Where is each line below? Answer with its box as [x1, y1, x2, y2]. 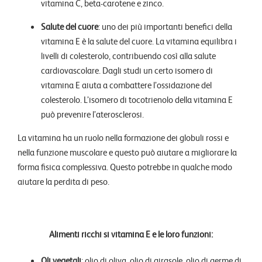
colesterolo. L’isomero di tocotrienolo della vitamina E [41, 94, 233, 106]
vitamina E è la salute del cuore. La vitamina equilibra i [41, 35, 237, 47]
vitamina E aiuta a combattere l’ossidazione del [41, 79, 212, 91]
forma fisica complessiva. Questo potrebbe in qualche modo [18, 161, 232, 173]
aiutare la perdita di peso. [18, 175, 109, 188]
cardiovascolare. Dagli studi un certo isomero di [41, 64, 213, 77]
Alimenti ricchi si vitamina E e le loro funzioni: [49, 228, 213, 240]
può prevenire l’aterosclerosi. [41, 108, 144, 120]
